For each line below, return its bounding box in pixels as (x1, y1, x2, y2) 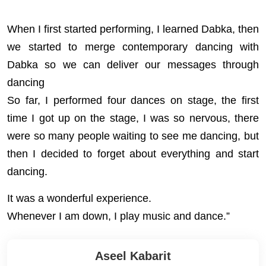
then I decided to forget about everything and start (7, 148, 259, 160)
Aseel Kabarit (95, 249, 171, 262)
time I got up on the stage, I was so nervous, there (7, 112, 259, 124)
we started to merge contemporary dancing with (7, 41, 259, 53)
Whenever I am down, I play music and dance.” (7, 210, 230, 222)
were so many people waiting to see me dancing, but (7, 130, 259, 142)
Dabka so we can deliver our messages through (7, 59, 259, 71)
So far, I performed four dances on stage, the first (7, 94, 259, 106)
